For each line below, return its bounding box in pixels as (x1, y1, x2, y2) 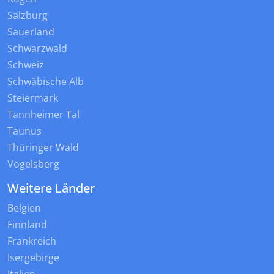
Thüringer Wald (7, 141, 79, 155)
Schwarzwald (7, 42, 67, 56)
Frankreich (7, 234, 56, 248)
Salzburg (7, 9, 48, 23)
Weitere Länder (7, 180, 95, 197)
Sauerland (7, 25, 54, 39)
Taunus (7, 124, 42, 138)
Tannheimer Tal (7, 108, 80, 122)
